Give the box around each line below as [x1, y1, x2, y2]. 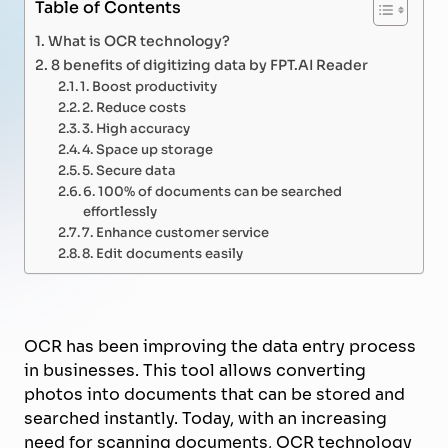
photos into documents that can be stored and [24, 382, 405, 406]
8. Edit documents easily [82, 243, 244, 262]
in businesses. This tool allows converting [24, 358, 366, 382]
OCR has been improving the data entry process [24, 334, 416, 358]
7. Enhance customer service [82, 222, 270, 241]
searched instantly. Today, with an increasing [24, 406, 387, 430]
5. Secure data [82, 160, 177, 179]
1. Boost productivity [80, 76, 218, 95]
